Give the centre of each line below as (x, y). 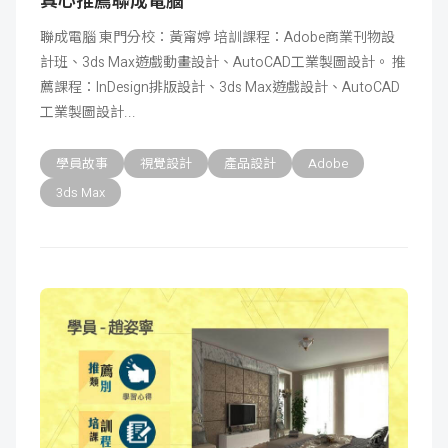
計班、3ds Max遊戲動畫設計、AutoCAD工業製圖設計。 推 (223, 61)
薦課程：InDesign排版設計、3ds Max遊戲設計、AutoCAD (220, 86)
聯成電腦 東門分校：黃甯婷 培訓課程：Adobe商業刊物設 (217, 36)
